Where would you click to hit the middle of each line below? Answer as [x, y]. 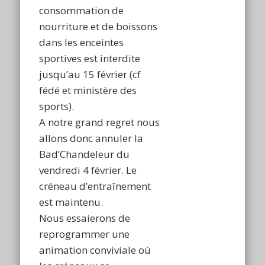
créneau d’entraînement [95, 186]
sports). [57, 106]
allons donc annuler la [91, 138]
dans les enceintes [82, 43]
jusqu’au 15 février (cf [90, 75]
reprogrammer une [85, 234]
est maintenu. [71, 202]
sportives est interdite [90, 59]
